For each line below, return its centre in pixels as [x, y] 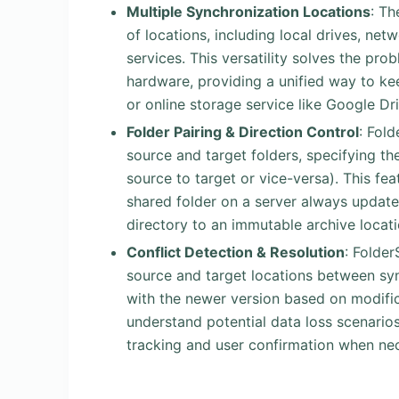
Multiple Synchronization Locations [248, 11]
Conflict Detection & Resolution [236, 252]
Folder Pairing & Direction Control [243, 131]
